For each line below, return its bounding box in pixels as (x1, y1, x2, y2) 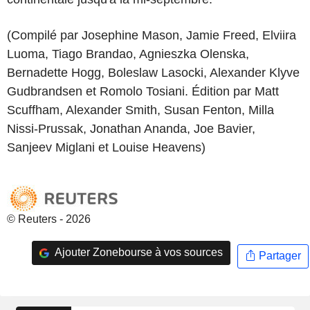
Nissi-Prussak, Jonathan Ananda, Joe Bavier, (7, 121, 255, 136)
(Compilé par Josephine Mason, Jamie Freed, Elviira (7, 28, 296, 42)
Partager (255, 250, 301, 262)
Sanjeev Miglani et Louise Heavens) (7, 140, 206, 154)
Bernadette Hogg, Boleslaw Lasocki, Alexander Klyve (7, 65, 300, 80)
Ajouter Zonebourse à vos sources (52, 246, 223, 259)
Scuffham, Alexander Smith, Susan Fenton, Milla (7, 102, 274, 117)
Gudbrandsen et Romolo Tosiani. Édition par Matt (7, 84, 279, 98)
